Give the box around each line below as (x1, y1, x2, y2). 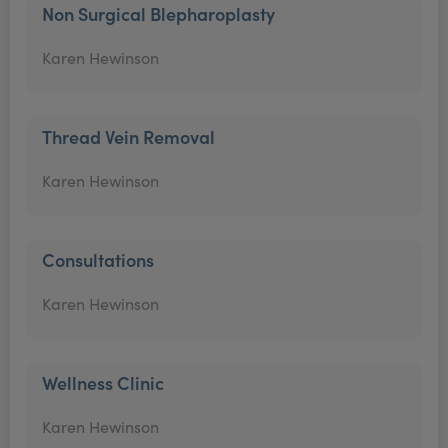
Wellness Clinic (42, 370, 164, 395)
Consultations (42, 247, 154, 272)
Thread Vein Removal (42, 124, 215, 149)
